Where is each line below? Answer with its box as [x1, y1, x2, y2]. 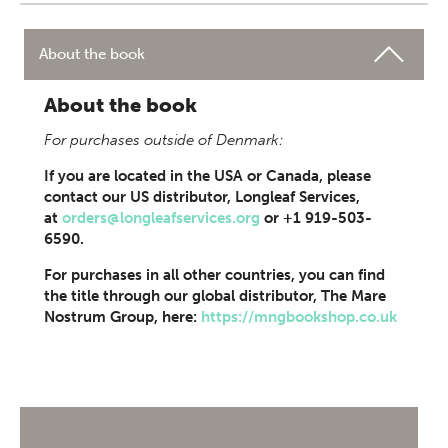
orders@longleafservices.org [62, 209, 260, 227]
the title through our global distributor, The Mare [44, 287, 386, 305]
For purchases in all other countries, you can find [44, 266, 385, 284]
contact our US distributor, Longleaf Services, [44, 188, 360, 206]
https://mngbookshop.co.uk [201, 308, 397, 326]
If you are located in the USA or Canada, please [44, 167, 371, 185]
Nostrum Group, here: [44, 308, 201, 326]
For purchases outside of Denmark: [44, 131, 283, 149]
